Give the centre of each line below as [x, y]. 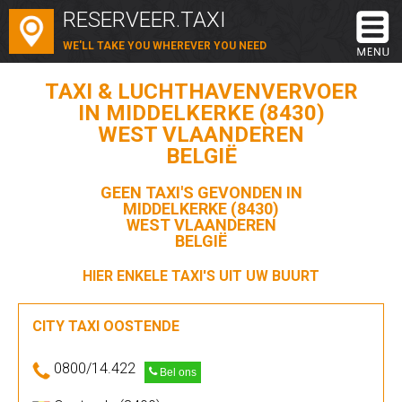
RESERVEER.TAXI [144, 20]
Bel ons [177, 372]
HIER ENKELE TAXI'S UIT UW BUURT [201, 276]
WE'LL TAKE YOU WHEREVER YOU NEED [165, 46]
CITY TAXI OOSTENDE [106, 326]
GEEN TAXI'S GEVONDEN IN [201, 192]
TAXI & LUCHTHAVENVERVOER [201, 92]
